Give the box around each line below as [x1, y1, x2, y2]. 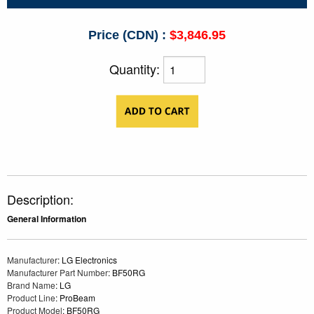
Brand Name [7, 279, 55, 292]
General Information [7, 212, 86, 226]
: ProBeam [55, 292, 95, 304]
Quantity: [109, 60, 163, 78]
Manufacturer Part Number [7, 266, 108, 279]
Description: [7, 190, 77, 209]
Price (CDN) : [88, 28, 166, 43]
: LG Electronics [57, 254, 117, 266]
